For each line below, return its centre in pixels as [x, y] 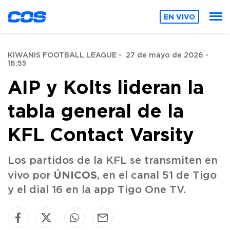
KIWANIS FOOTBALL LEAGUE [62, 55]
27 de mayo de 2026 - [167, 55]
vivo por [31, 176]
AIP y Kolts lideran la [106, 87]
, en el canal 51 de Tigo [157, 176]
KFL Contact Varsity [101, 134]
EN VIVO [180, 16]
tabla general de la [96, 110]
